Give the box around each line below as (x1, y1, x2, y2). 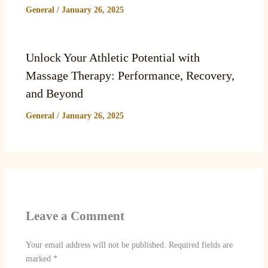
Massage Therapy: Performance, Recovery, (25, 68, 234, 82)
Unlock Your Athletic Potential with (25, 50, 200, 64)
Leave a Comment (25, 209, 124, 223)
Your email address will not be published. (25, 240, 166, 250)
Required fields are (168, 240, 233, 250)
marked (25, 254, 53, 264)
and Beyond (25, 86, 83, 100)
